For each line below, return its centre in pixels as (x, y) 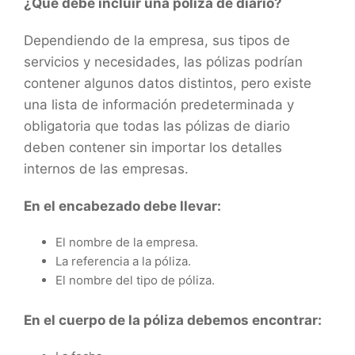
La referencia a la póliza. (123, 261)
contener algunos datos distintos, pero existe (168, 83)
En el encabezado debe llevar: (122, 206)
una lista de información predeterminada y (159, 104)
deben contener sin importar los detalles (153, 147)
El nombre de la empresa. (127, 242)
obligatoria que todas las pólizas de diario (157, 126)
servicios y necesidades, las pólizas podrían (163, 61)
